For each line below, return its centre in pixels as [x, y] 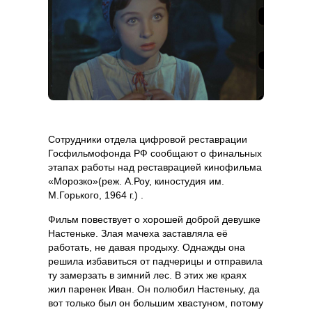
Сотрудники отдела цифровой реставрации [148, 140]
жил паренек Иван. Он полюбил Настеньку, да [154, 289]
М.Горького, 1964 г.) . [96, 195]
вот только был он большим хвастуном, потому [156, 303]
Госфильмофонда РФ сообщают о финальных [155, 154]
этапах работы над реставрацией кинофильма [155, 167]
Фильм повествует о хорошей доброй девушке [154, 219]
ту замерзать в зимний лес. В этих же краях [147, 275]
